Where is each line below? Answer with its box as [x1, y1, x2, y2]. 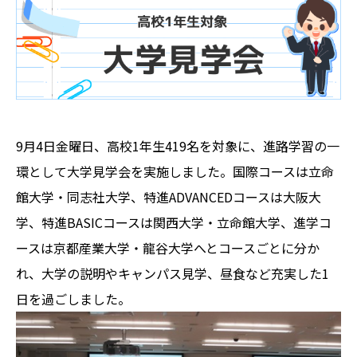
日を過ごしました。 [16, 288, 131, 308]
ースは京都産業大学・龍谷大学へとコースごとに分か [16, 237, 320, 257]
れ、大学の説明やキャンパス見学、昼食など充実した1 [16, 263, 329, 283]
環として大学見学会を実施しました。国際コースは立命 [16, 161, 334, 181]
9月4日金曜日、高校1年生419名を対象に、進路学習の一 [16, 135, 339, 155]
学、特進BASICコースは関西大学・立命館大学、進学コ [16, 212, 331, 232]
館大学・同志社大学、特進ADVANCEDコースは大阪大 [16, 186, 321, 206]
